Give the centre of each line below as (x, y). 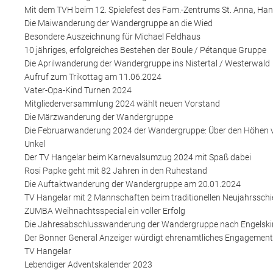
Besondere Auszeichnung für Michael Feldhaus (112, 36)
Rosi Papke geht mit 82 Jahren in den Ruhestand (116, 170)
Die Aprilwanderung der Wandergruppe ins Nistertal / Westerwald (147, 63)
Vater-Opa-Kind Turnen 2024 (78, 90)
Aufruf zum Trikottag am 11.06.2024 (93, 76)
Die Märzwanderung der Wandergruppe (99, 117)
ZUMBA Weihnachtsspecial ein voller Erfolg (105, 211)
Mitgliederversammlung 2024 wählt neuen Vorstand (122, 103)
